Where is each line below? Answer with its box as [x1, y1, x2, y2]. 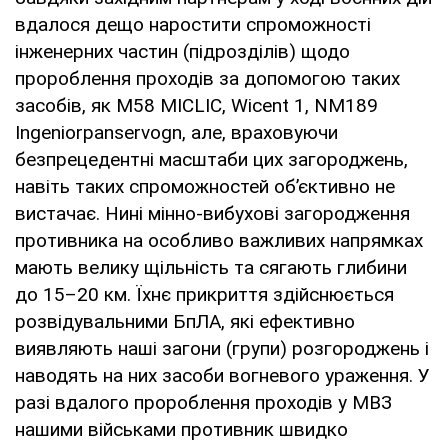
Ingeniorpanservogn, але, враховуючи [15, 120, 338, 144]
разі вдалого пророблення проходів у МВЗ [15, 390, 392, 414]
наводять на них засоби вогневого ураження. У [15, 363, 430, 387]
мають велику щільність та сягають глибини [15, 255, 407, 279]
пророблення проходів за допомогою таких [15, 66, 400, 90]
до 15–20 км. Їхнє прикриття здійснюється [15, 282, 394, 306]
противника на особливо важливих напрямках [15, 228, 423, 252]
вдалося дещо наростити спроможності [15, 12, 371, 36]
